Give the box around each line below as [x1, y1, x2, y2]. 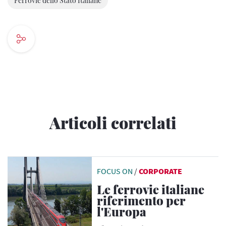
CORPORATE [139, 166, 183, 177]
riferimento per [97, 192, 186, 208]
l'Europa [97, 203, 147, 219]
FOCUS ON [97, 166, 133, 177]
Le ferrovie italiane [97, 181, 205, 197]
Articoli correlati [49, 111, 177, 134]
